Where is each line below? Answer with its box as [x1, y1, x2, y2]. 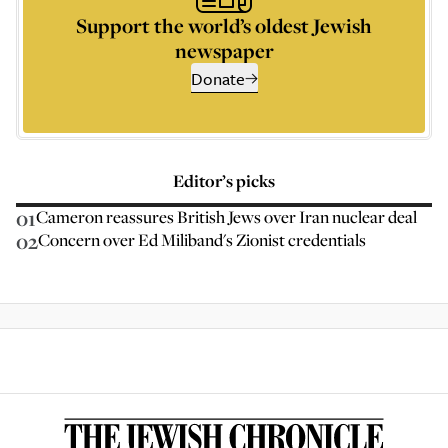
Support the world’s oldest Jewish [76, 12, 372, 39]
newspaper [174, 37, 274, 64]
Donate [190, 66, 245, 91]
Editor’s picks [173, 169, 275, 192]
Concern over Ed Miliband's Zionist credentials [38, 228, 366, 251]
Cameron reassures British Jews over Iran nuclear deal [36, 205, 417, 228]
